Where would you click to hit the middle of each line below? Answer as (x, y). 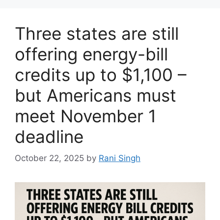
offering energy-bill (91, 54)
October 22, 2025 (49, 158)
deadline (49, 136)
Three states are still (97, 33)
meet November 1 (85, 116)
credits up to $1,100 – (101, 74)
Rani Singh (120, 158)
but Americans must (96, 95)
